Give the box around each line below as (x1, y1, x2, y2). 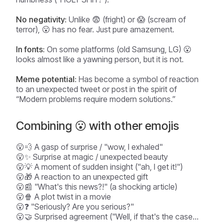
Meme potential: (16, 74, 77, 84)
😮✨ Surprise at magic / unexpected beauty (16, 152, 168, 162)
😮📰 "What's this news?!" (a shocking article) (16, 182, 177, 192)
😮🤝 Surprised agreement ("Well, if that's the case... (16, 212, 199, 222)
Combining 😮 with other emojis (16, 119, 179, 133)
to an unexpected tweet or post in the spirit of (16, 84, 177, 94)
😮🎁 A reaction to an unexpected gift (16, 172, 148, 182)
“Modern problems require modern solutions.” (16, 94, 176, 104)
